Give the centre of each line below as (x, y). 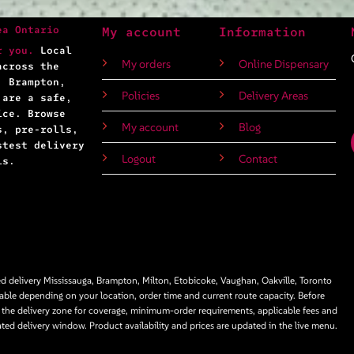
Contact (258, 158)
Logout (138, 158)
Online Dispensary (283, 64)
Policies (141, 95)
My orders (146, 64)
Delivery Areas (273, 95)
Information (262, 31)
